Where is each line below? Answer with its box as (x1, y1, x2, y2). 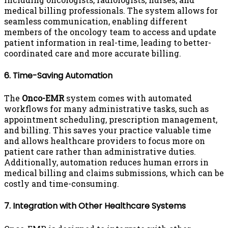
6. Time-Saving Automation (4, 69, 112, 81)
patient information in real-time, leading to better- (4, 37, 211, 48)
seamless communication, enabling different (4, 15, 187, 26)
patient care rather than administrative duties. (4, 146, 196, 157)
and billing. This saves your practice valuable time (4, 125, 211, 136)
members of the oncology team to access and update (4, 26, 216, 37)
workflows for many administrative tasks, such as (4, 103, 209, 115)
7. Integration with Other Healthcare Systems (4, 200, 186, 212)
